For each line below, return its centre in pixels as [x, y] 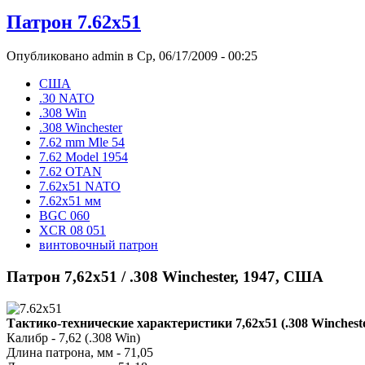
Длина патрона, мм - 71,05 [80, 352]
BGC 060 [64, 216]
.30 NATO [67, 99]
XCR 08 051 [73, 231]
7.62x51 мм [70, 201]
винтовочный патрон [99, 245]
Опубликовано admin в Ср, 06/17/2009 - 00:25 [132, 56]
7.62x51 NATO [80, 187]
